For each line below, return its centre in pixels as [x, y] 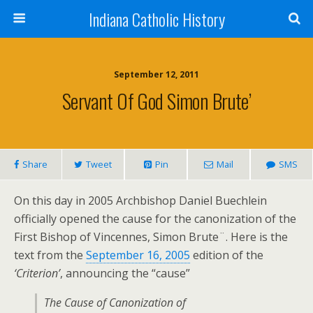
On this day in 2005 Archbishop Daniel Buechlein [140, 201]
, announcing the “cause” [125, 273]
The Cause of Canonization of [115, 303]
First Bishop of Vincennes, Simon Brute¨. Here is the [151, 237]
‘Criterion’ [37, 273]
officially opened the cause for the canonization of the [155, 219]
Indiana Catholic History [156, 19]
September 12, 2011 [156, 74]
